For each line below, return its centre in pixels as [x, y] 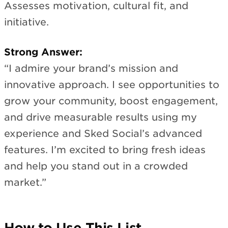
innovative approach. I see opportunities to [112, 84]
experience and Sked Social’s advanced [103, 133]
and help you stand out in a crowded [96, 166]
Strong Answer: [43, 52]
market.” [25, 182]
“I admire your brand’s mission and [91, 68]
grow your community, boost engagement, [111, 101]
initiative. [26, 22]
